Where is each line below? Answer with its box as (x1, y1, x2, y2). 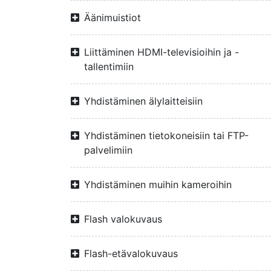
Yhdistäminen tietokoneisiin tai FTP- (84, 129, 249, 142)
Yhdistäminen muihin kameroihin (84, 178, 232, 191)
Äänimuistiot (84, 11, 141, 24)
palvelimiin (84, 144, 132, 156)
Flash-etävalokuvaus (84, 247, 178, 260)
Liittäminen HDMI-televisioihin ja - (84, 46, 239, 58)
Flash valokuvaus (84, 213, 162, 225)
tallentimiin (84, 60, 134, 73)
